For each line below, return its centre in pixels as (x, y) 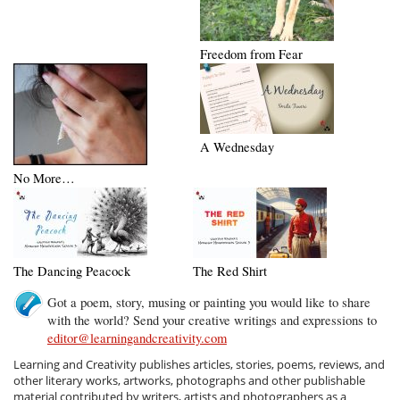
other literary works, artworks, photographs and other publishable (190, 380)
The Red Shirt (229, 271)
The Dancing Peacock (72, 271)
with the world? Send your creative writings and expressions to (212, 320)
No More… (45, 178)
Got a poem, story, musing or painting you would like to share (208, 302)
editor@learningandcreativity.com (137, 337)
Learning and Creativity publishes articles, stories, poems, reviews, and (200, 364)
